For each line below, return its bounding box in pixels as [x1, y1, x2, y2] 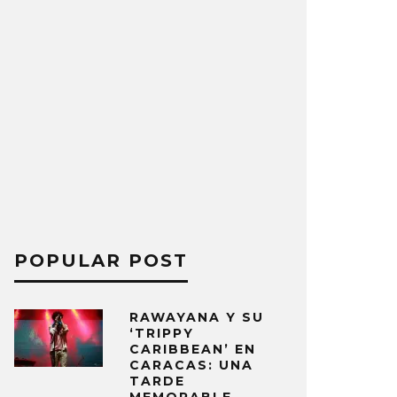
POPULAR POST [14, 250, 188, 271]
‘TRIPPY [129, 325, 194, 341]
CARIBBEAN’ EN [129, 341, 256, 357]
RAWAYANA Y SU [129, 309, 264, 325]
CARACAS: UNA [129, 357, 253, 373]
